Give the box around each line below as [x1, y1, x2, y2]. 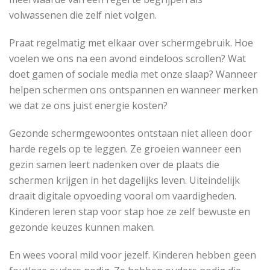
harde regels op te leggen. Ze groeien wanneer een [9, 142, 241, 155]
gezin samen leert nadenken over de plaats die [9, 157, 219, 171]
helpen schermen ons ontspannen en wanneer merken [9, 83, 258, 96]
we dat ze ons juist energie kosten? [9, 98, 168, 112]
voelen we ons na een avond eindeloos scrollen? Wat [9, 51, 246, 65]
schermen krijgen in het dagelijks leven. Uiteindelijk [9, 173, 240, 187]
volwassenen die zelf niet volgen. [9, 8, 157, 22]
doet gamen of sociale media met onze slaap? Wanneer [9, 67, 257, 81]
